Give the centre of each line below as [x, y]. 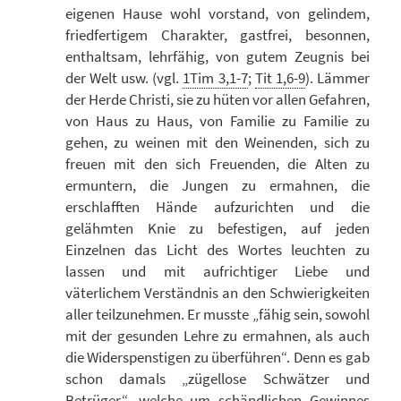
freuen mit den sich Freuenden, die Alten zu [217, 164]
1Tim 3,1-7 [215, 78]
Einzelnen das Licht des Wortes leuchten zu [217, 250]
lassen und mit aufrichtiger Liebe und [217, 272]
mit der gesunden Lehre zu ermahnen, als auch [217, 336]
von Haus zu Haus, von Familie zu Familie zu [217, 121]
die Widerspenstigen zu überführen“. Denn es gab [217, 358]
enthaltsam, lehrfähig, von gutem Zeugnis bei [217, 57]
